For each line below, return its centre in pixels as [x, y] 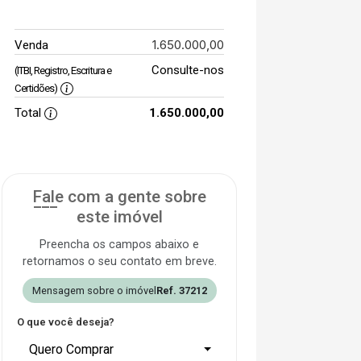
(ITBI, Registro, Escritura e [63, 71]
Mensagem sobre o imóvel [94, 290]
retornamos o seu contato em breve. [119, 261]
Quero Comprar [71, 349]
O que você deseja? [66, 322]
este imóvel [119, 217]
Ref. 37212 [181, 290]
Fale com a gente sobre [119, 197]
